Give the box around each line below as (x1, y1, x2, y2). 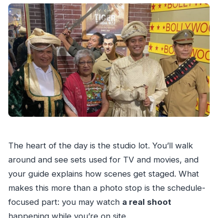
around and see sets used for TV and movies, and (8, 155, 199, 165)
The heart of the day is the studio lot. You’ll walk (8, 141, 193, 151)
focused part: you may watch (8, 197, 122, 207)
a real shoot (122, 197, 171, 207)
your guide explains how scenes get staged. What (8, 169, 199, 179)
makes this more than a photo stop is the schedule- (8, 183, 205, 193)
